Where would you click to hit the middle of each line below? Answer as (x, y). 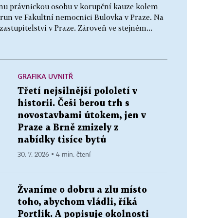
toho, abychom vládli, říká (77, 202)
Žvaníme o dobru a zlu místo (82, 190)
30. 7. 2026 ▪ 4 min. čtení (54, 154)
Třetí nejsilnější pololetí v (77, 91)
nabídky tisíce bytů (62, 140)
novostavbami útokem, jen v (82, 115)
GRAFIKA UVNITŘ (45, 76)
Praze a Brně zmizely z (68, 127)
